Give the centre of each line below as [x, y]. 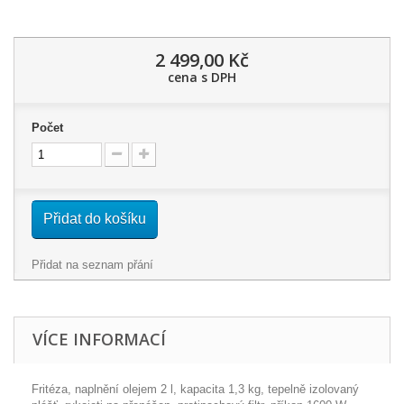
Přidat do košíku [95, 219]
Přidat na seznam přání [92, 265]
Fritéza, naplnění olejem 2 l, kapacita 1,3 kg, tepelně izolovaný [195, 389]
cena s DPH [202, 77]
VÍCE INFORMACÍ [99, 339]
